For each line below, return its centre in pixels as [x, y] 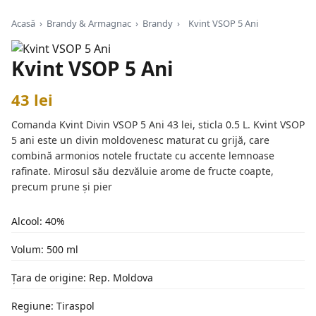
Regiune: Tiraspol [53, 306]
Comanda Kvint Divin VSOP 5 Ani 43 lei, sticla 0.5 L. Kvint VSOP [158, 124]
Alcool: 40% [38, 221]
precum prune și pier [62, 187]
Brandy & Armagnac [89, 23]
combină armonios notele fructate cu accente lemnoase [143, 156]
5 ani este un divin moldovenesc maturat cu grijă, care [140, 140]
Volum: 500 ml [45, 249]
